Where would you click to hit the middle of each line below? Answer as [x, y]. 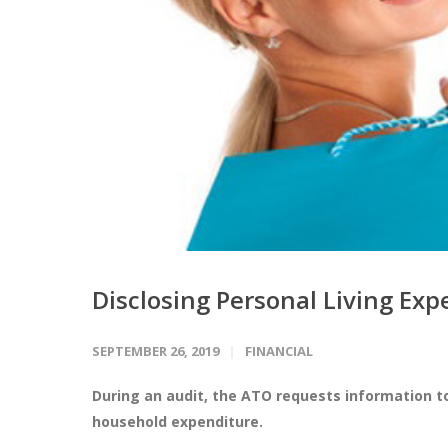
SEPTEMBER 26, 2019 [155, 351]
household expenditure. [177, 422]
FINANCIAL [279, 351]
